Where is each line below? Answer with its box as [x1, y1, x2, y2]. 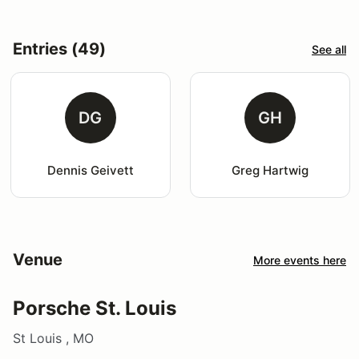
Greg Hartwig [231, 163, 309, 179]
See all [312, 42, 346, 56]
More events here [253, 252, 346, 267]
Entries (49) [13, 39, 106, 59]
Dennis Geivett [46, 163, 134, 179]
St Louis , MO [13, 330, 94, 347]
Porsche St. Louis [13, 296, 176, 321]
